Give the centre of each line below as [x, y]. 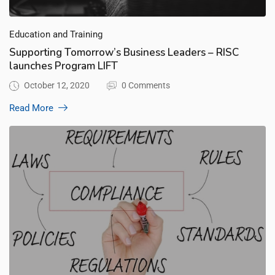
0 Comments [146, 86]
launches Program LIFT [64, 66]
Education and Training [56, 35]
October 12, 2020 [57, 86]
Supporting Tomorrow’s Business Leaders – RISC [124, 53]
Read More [31, 108]
